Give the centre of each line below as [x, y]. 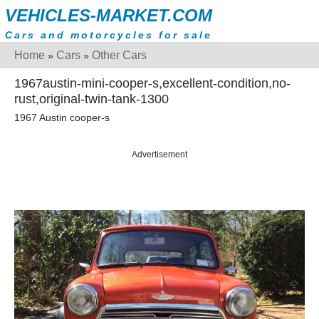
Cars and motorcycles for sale [109, 35]
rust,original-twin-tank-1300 [91, 99]
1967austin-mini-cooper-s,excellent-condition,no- [152, 83]
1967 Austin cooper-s [62, 118]
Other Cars [119, 55]
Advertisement [159, 155]
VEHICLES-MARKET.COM [109, 15]
